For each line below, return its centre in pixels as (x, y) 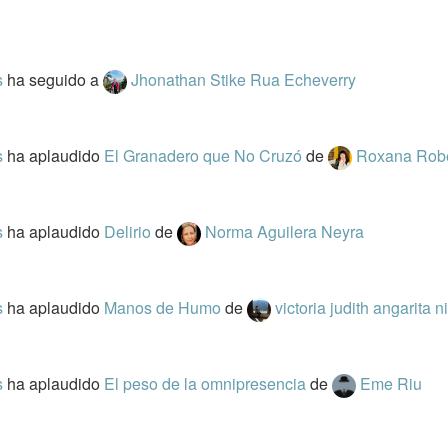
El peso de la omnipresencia (206, 383)
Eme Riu (390, 383)
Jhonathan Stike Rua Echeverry (243, 79)
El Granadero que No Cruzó (204, 155)
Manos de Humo (164, 307)
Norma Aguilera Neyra (284, 231)
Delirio (129, 231)
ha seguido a (54, 79)
